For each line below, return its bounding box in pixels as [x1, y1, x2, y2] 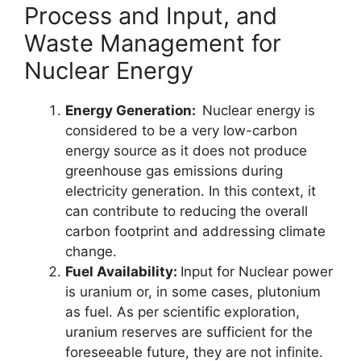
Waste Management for [24, 28, 281, 57]
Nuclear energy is [202, 102, 315, 118]
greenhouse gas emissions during [65, 162, 283, 179]
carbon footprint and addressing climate [65, 222, 326, 239]
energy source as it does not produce [65, 142, 307, 159]
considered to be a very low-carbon [65, 122, 297, 139]
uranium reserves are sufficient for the [65, 323, 313, 340]
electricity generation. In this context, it [65, 182, 316, 199]
